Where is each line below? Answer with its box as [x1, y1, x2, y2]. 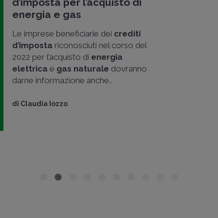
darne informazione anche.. [12, 75, 112, 85]
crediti [114, 28, 141, 38]
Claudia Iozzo [20, 99, 68, 108]
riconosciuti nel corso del [53, 40, 146, 50]
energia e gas [12, 8, 81, 20]
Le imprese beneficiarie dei [12, 28, 114, 38]
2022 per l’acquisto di [12, 52, 89, 62]
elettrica [12, 63, 50, 73]
